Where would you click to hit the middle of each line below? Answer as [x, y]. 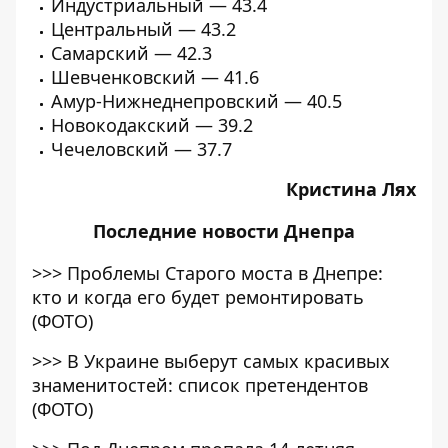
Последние [147, 231]
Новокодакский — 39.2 [152, 125]
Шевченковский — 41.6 [155, 77]
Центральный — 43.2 [143, 29]
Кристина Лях [351, 189]
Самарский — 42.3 [131, 53]
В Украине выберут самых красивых [228, 361]
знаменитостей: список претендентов [200, 385]
